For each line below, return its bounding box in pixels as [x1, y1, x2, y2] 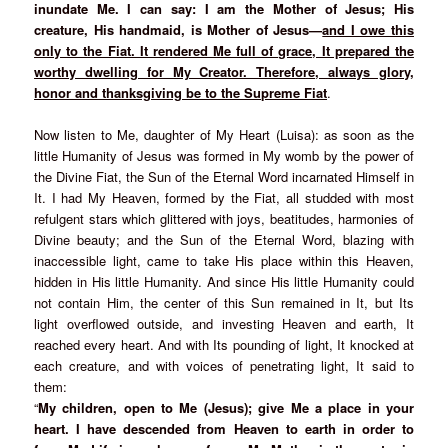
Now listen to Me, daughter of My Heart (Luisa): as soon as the [34, 125, 414, 145]
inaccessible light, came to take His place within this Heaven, [34, 251, 414, 271]
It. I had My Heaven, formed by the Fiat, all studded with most [34, 188, 414, 208]
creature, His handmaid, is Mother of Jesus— [34, 20, 323, 40]
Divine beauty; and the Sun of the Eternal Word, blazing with [34, 230, 414, 250]
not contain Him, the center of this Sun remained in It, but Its [34, 293, 414, 313]
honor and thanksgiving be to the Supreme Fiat [34, 83, 328, 103]
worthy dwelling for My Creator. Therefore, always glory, [34, 62, 414, 82]
